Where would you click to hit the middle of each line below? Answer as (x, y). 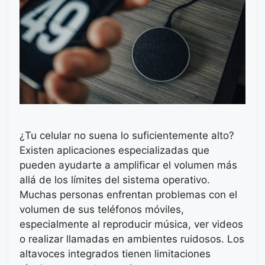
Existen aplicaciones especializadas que (114, 151)
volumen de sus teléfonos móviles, (102, 210)
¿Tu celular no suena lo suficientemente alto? (127, 136)
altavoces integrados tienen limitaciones (115, 254)
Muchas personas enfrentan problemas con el (128, 195)
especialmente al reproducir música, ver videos (131, 224)
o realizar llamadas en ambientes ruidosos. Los (132, 239)
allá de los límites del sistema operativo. (115, 180)
